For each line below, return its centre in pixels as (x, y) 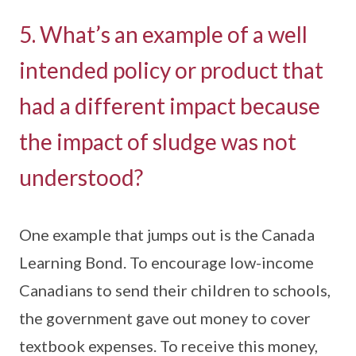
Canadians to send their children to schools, (175, 290)
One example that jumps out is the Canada (167, 234)
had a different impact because (170, 105)
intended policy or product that (171, 70)
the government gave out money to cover (165, 317)
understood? (81, 177)
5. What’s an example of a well (163, 34)
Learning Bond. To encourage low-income (166, 262)
